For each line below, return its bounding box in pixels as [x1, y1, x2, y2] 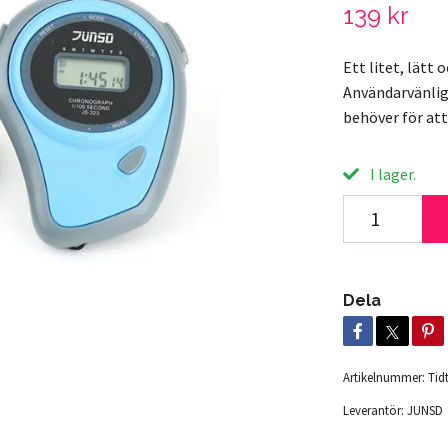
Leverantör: [342, 402, 404, 419]
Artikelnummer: [342, 369, 425, 386]
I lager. [366, 164, 416, 185]
